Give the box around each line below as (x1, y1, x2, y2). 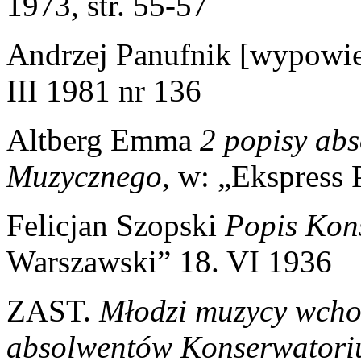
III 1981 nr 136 (6, 73, 201, 108)
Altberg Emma (6, 122, 200, 157)
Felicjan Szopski (6, 207, 225, 243)
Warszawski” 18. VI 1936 (6, 243, 332, 279)
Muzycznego (6, 158, 162, 193)
